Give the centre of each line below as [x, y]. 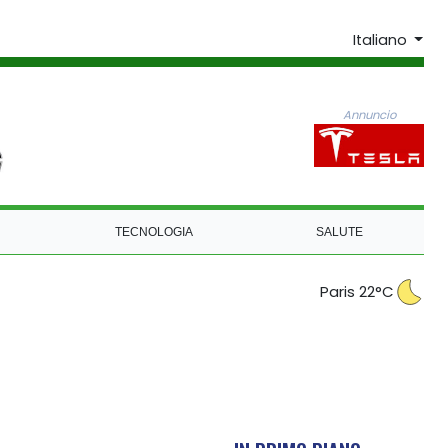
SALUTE [339, 231]
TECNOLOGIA [154, 231]
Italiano [381, 40]
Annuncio [369, 114]
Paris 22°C [357, 292]
